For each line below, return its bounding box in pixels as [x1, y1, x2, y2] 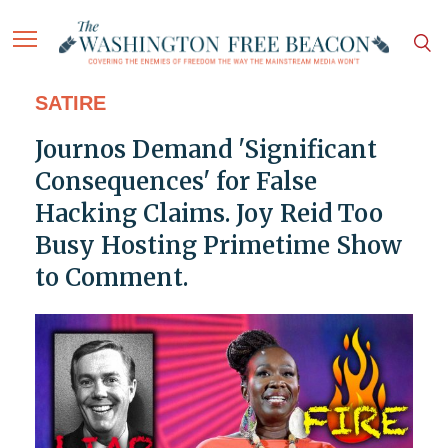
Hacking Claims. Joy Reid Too [34, 198, 383, 230]
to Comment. [34, 262, 188, 294]
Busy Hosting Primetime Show [34, 230, 402, 262]
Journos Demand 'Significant [34, 134, 377, 166]
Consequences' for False [34, 166, 317, 198]
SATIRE [34, 92, 106, 115]
